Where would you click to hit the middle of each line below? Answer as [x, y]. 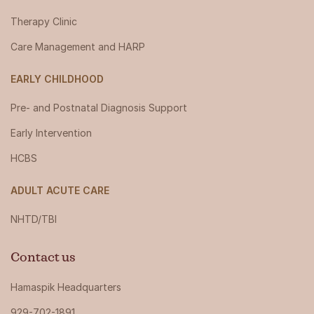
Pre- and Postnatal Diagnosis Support [99, 108]
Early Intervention [51, 133]
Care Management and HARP [78, 47]
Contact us [43, 258]
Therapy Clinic [44, 22]
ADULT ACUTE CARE [60, 191]
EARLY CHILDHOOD [57, 79]
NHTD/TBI [34, 219]
